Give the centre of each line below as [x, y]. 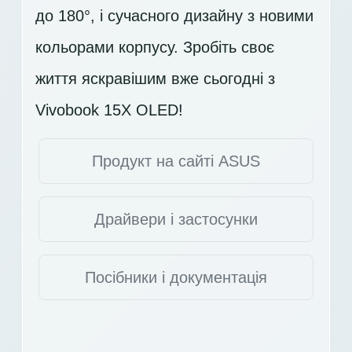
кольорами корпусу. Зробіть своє [155, 47]
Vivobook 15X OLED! [109, 110]
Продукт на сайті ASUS [176, 161]
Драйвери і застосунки [176, 219]
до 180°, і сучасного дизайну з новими [174, 15]
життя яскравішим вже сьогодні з [155, 78]
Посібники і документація [176, 277]
